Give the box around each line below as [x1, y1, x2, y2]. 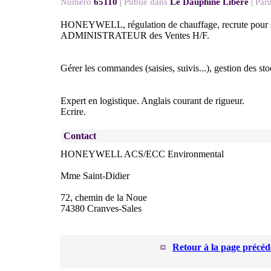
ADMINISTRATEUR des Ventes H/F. [60, 30, 209, 41]
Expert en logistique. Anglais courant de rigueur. [60, 96, 244, 106]
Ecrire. [60, 106, 86, 117]
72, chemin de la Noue [60, 192, 147, 203]
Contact [64, 131, 96, 141]
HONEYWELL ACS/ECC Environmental [60, 149, 224, 159]
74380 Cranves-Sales [60, 203, 142, 214]
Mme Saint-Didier [60, 171, 129, 181]
